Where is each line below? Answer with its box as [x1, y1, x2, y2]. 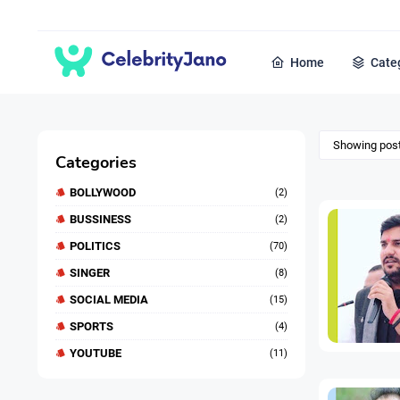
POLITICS [70, 239, 121, 254]
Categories [55, 152, 137, 174]
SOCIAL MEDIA [70, 293, 148, 307]
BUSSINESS [70, 212, 131, 227]
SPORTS [70, 320, 113, 334]
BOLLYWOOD [70, 186, 136, 200]
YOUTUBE [70, 346, 121, 361]
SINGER [70, 266, 110, 280]
